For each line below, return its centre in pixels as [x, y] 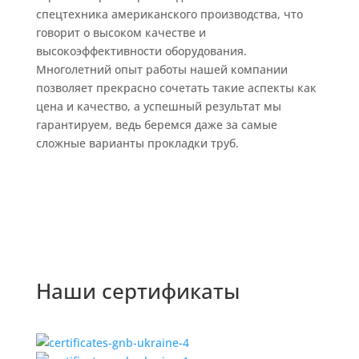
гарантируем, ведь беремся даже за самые [156, 124]
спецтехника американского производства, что [169, 14]
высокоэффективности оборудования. [141, 50]
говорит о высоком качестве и [121, 32]
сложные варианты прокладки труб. [137, 143]
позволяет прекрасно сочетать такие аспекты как [176, 87]
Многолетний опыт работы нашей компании [161, 69]
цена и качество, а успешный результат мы [158, 106]
